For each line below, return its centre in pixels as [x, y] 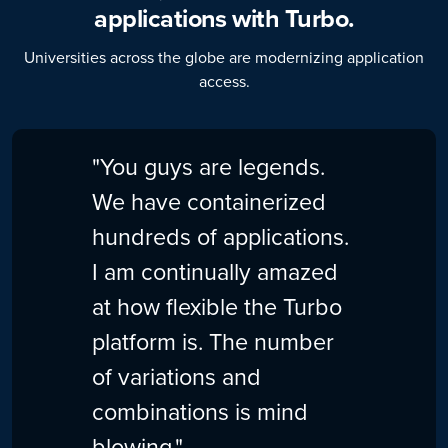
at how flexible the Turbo [217, 307]
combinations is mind [200, 412]
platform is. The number [213, 342]
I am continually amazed [215, 272]
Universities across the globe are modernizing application [224, 57]
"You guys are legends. [208, 167]
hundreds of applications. [220, 237]
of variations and [176, 377]
